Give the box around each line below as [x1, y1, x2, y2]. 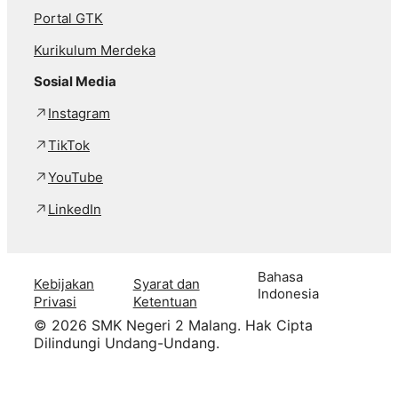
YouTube [48, 169, 103, 187]
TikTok [48, 137, 90, 155]
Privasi [34, 292, 76, 310]
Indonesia [258, 285, 320, 303]
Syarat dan [132, 275, 200, 292]
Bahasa [258, 268, 304, 286]
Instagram [48, 105, 110, 123]
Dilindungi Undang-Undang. [34, 334, 219, 353]
